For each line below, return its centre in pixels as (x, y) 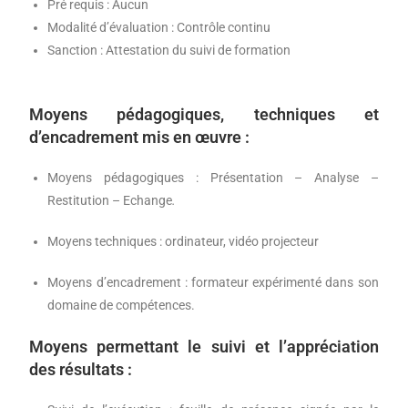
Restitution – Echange (110, 201)
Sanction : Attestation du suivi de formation (171, 51)
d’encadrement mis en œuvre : (140, 138)
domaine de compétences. (122, 306)
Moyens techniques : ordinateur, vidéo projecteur (184, 242)
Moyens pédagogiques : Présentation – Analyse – (213, 178)
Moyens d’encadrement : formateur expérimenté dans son (213, 283)
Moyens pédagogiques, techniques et (204, 115)
